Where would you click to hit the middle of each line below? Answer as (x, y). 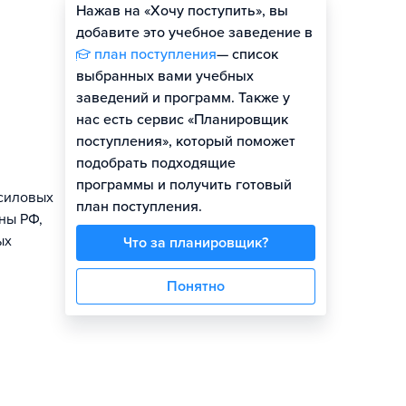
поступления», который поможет (186, 141)
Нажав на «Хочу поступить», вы (182, 11)
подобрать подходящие (156, 163)
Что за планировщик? (196, 243)
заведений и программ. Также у (183, 98)
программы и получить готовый (184, 185)
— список (247, 54)
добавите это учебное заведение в (194, 33)
